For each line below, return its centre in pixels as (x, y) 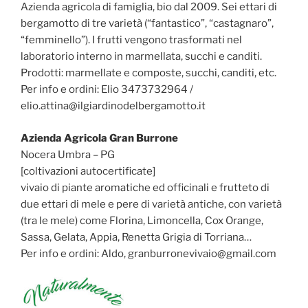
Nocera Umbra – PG (68, 154)
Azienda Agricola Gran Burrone (99, 138)
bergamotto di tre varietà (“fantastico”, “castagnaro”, (147, 24)
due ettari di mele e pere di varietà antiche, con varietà (151, 204)
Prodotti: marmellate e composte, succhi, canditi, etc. (148, 73)
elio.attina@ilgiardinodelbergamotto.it (113, 106)
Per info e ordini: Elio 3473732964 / (107, 90)
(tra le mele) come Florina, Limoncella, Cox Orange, (142, 220)
